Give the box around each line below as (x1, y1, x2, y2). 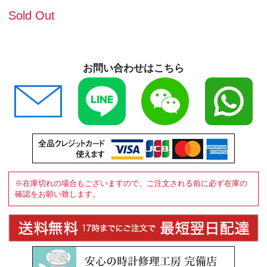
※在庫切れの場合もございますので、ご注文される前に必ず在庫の (15, 179, 247, 188)
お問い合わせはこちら (83, 63, 184, 74)
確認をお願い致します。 (15, 190, 100, 199)
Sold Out (8, 9, 55, 23)
